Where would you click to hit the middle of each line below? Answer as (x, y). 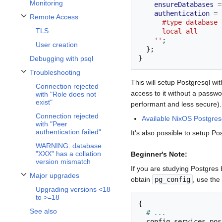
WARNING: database (69, 146)
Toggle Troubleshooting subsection (65, 77)
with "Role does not (66, 94)
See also (43, 211)
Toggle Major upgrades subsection (64, 180)
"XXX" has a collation (68, 154)
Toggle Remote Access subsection (64, 22)
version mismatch (63, 162)
